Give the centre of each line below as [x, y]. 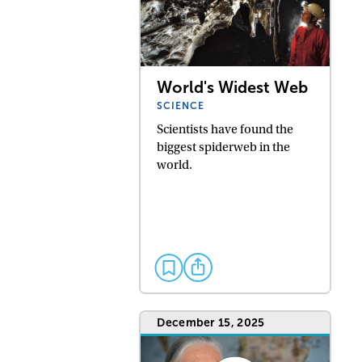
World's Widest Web [233, 88]
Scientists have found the [225, 130]
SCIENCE [181, 106]
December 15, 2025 [211, 322]
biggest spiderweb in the [224, 147]
